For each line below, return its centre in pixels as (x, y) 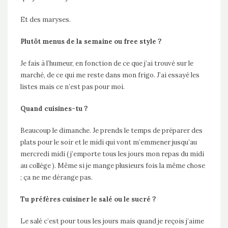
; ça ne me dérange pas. (56, 178)
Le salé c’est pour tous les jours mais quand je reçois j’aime (112, 221)
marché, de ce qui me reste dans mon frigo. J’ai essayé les (110, 75)
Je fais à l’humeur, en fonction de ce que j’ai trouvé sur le (107, 64)
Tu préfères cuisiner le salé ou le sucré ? (88, 199)
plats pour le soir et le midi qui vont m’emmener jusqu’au (109, 142)
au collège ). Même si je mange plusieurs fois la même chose (113, 166)
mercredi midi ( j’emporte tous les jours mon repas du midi (112, 154)
